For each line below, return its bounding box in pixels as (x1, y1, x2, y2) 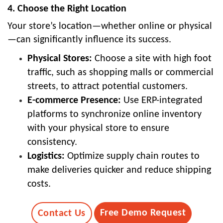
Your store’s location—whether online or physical (7, 21, 212, 32)
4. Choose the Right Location (7, 4, 126, 14)
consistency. (27, 137, 77, 148)
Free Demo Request (100, 208, 186, 219)
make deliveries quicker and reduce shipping (27, 165, 211, 176)
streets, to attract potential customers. (27, 82, 188, 92)
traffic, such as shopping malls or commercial (27, 68, 214, 78)
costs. (27, 179, 51, 190)
